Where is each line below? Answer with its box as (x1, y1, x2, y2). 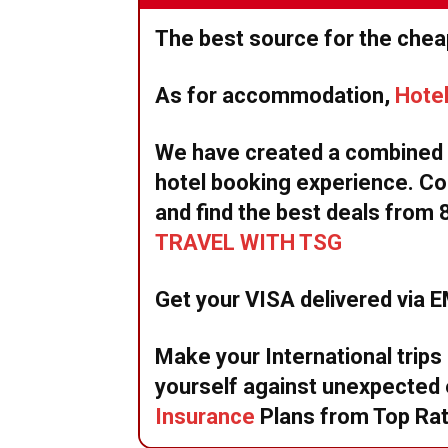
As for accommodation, (155, 83, 395, 108)
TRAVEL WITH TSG (155, 230, 342, 255)
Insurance (155, 404, 255, 429)
